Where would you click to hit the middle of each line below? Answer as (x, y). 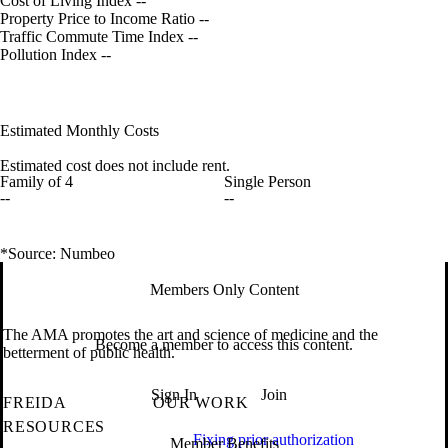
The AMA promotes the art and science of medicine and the (190, 334)
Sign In (174, 395)
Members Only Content (224, 290)
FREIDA (34, 403)
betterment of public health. (89, 352)
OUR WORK (201, 403)
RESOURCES (54, 427)
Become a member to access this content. (224, 345)
